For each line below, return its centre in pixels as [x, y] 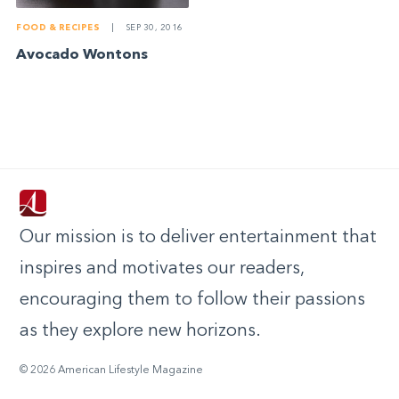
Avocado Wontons [82, 55]
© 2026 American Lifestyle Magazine [111, 371]
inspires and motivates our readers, [162, 269]
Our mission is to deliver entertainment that [198, 238]
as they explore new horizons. [140, 332]
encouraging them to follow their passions [192, 301]
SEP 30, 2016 [153, 28]
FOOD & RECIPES [58, 28]
